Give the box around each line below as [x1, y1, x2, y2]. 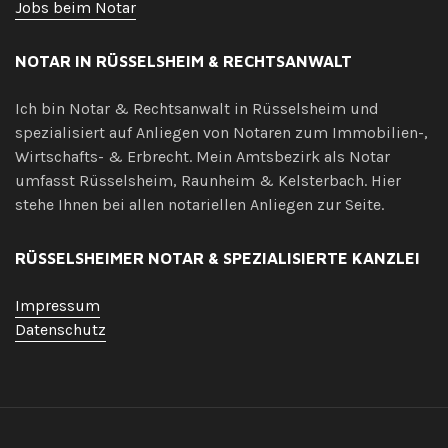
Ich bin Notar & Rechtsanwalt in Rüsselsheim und [15, 99, 379, 118]
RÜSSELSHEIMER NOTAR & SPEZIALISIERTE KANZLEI [15, 249, 420, 267]
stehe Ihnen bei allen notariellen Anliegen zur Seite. [15, 195, 384, 214]
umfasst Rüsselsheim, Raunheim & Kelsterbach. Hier [15, 171, 401, 190]
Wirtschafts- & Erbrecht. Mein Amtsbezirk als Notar [15, 147, 390, 166]
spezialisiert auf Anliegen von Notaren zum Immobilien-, [15, 123, 428, 142]
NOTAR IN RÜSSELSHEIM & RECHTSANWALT [15, 52, 352, 70]
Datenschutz [15, 320, 106, 339]
